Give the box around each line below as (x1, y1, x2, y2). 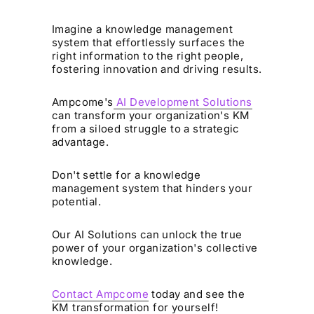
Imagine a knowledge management (52, 22, 233, 36)
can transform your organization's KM (52, 109, 250, 123)
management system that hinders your (52, 182, 253, 196)
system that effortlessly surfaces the (52, 36, 245, 50)
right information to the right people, (52, 49, 244, 63)
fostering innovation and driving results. (52, 62, 262, 76)
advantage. (52, 135, 109, 149)
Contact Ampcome (52, 287, 149, 301)
